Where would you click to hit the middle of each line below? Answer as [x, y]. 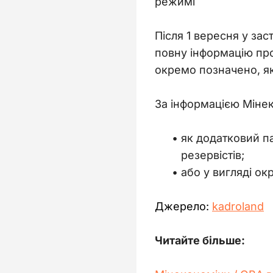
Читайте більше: [200, 240]
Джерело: [183, 206]
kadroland [238, 206]
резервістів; [213, 155]
